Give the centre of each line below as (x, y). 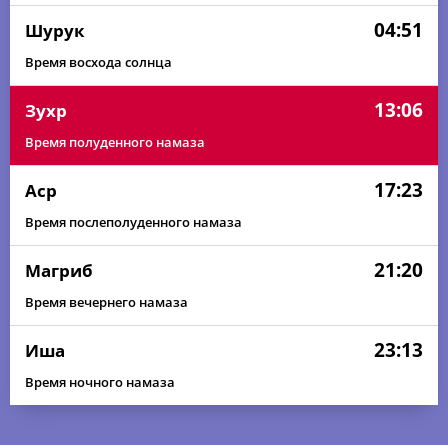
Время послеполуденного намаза (133, 222)
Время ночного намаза (100, 382)
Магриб (59, 270)
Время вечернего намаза (106, 302)
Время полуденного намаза (115, 142)
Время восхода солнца (98, 62)
